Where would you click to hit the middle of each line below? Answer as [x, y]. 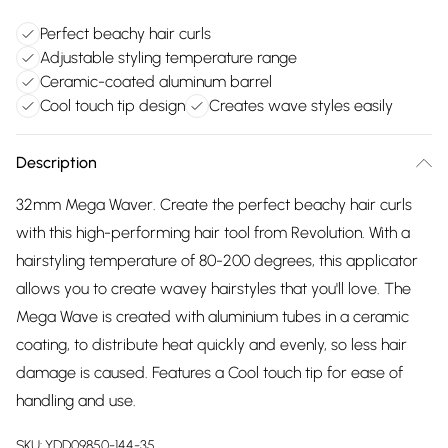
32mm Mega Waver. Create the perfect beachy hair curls [214, 204]
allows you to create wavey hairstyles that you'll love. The [213, 288]
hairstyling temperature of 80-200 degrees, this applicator [217, 260]
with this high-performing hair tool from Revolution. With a [213, 232]
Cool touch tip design [112, 105]
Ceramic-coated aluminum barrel [156, 81]
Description [56, 162]
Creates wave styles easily [301, 105]
